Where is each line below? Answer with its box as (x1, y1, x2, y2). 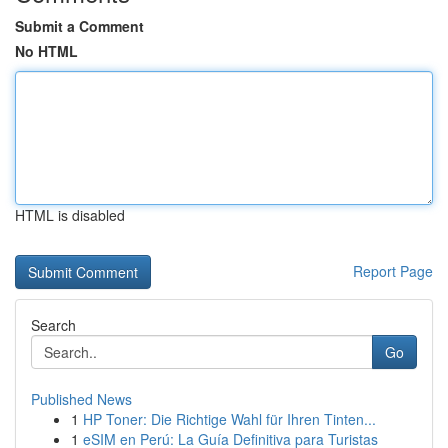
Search (31, 315, 76, 335)
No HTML (15, 41, 78, 61)
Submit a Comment (15, 16, 144, 36)
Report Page (353, 261, 433, 281)
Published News (31, 389, 132, 409)
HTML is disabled (15, 205, 125, 225)
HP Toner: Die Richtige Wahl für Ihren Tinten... (83, 409, 376, 429)
